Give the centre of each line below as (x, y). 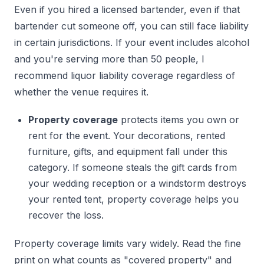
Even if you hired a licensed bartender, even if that (127, 10)
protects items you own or (179, 120)
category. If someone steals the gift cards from (133, 168)
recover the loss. (66, 215)
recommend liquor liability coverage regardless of (125, 76)
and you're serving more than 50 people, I (109, 59)
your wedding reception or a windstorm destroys (137, 184)
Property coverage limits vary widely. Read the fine (128, 244)
